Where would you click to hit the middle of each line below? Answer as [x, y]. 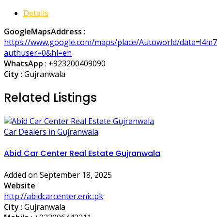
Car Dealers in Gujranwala [51, 132]
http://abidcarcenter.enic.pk [54, 196]
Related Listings [50, 97]
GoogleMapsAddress [43, 31]
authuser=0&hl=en [38, 53]
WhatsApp [23, 63]
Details [36, 13]
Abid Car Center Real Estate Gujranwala [82, 153]
